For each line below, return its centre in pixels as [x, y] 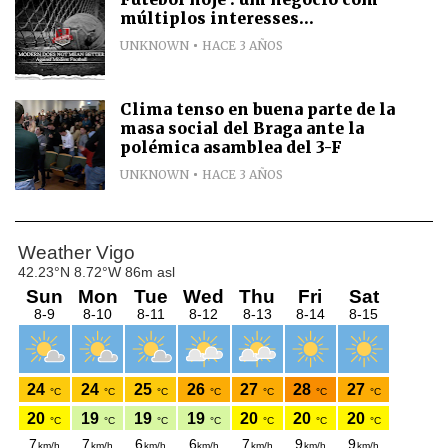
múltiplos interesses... [217, 18]
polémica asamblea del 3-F [231, 147]
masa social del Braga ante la [242, 128]
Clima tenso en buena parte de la [257, 109]
